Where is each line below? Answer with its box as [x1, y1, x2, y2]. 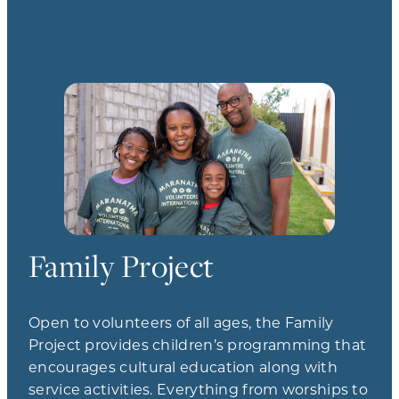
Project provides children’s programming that [28, 334, 367, 354]
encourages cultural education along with [28, 356, 338, 376]
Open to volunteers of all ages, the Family [28, 312, 334, 331]
